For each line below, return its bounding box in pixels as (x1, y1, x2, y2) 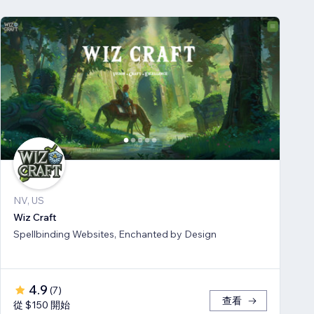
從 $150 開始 (13, 299, 70, 312)
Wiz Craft (13, 211, 57, 224)
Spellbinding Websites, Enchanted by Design (13, 228, 217, 241)
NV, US (13, 194, 44, 207)
